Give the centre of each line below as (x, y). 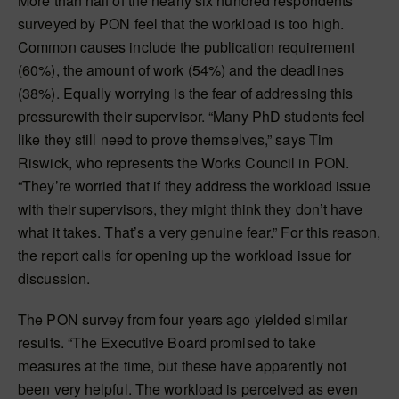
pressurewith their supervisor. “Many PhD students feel (192, 116)
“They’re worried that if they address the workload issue (194, 186)
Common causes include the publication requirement (186, 47)
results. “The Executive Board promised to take (167, 342)
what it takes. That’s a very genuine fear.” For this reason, (199, 232)
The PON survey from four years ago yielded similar (183, 319)
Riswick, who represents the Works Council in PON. (183, 163)
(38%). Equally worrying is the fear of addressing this (186, 93)
